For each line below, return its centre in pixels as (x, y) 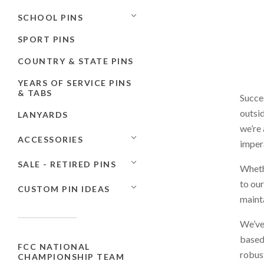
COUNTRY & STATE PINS (76, 61)
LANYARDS (43, 114)
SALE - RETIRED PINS (67, 164)
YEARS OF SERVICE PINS (75, 82)
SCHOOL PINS (51, 17)
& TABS (35, 93)
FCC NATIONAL (54, 246)
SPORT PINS (47, 39)
